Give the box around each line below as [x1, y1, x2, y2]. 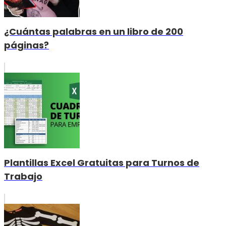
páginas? [4, 38, 49, 51]
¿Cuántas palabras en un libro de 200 [4, 25, 183, 38]
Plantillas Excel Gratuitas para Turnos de [4, 156, 199, 169]
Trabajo [4, 169, 42, 183]
